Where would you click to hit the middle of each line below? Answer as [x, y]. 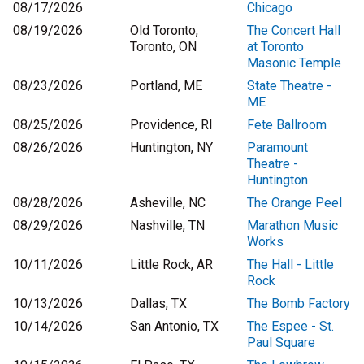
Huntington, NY [171, 148]
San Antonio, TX [174, 327]
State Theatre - [289, 86]
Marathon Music [292, 226]
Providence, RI [171, 125]
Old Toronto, [164, 31]
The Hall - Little [290, 265]
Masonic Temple [294, 63]
